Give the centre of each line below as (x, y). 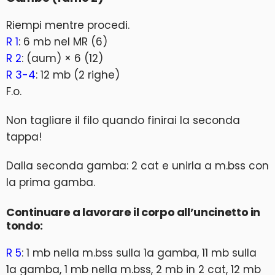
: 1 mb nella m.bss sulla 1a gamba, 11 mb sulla (139, 253)
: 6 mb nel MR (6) (63, 42)
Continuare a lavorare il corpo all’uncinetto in (134, 212)
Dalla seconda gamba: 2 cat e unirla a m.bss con (137, 166)
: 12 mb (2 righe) (78, 75)
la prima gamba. (51, 182)
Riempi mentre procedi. (68, 25)
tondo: (25, 226)
